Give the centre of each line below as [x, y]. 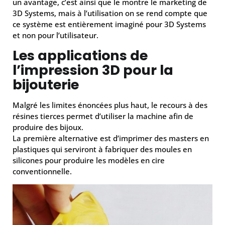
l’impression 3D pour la [93, 70]
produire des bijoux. [48, 127]
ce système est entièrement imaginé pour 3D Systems [109, 24]
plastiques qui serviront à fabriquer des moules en [102, 149]
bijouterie [46, 85]
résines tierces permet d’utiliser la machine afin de [103, 116]
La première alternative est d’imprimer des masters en [111, 138]
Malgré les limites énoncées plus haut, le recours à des [110, 105]
